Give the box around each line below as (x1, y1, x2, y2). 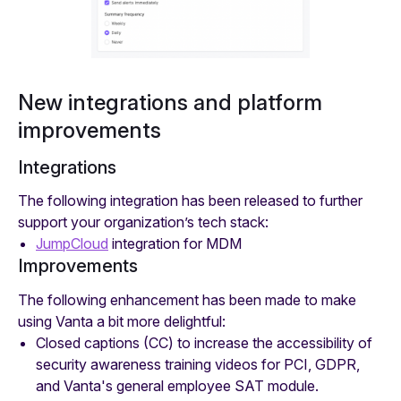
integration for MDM (108, 235, 242, 253)
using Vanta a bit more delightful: (18, 312, 226, 331)
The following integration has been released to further (18, 192, 363, 210)
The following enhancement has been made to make (18, 291, 356, 310)
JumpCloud (36, 235, 108, 253)
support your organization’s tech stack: (18, 213, 269, 232)
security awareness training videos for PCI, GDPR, (36, 355, 360, 374)
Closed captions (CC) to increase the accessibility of (36, 334, 372, 353)
